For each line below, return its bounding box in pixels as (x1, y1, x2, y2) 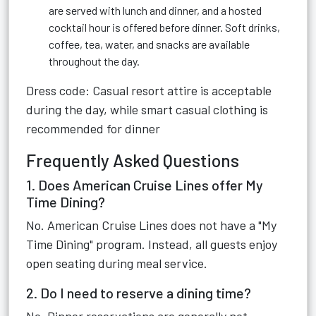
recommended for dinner (26, 121, 160, 136)
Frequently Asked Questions (26, 150, 243, 171)
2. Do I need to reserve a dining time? (26, 284, 251, 301)
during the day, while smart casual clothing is (26, 102, 268, 117)
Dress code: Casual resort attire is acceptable (26, 83, 272, 98)
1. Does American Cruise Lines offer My (26, 176, 263, 193)
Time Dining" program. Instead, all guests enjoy (26, 236, 277, 252)
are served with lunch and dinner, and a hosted (49, 4, 262, 17)
